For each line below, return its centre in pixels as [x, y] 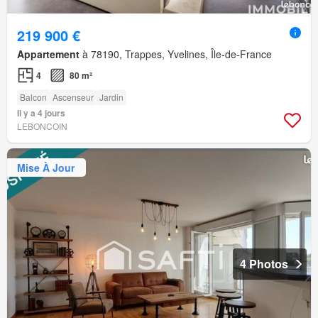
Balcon [33, 97]
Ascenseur [73, 97]
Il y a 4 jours [41, 113]
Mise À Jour [46, 167]
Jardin [111, 97]
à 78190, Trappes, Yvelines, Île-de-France [176, 54]
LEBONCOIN [42, 126]
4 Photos [264, 264]
